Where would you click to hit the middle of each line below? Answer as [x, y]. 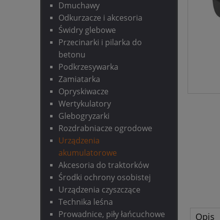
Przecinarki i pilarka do [100, 42]
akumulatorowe [88, 153]
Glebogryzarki [84, 116]
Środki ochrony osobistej [105, 178]
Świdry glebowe [87, 30]
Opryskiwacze [83, 92]
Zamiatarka [79, 79]
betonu [72, 55]
